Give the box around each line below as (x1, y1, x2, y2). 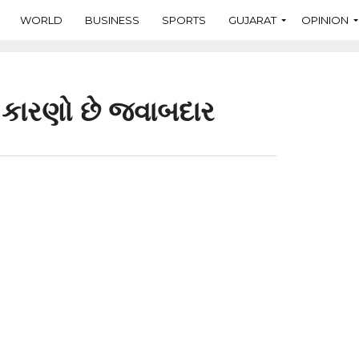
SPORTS (162, 13, 206, 26)
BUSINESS (85, 13, 139, 26)
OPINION (301, 13, 349, 26)
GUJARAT (228, 13, 276, 26)
